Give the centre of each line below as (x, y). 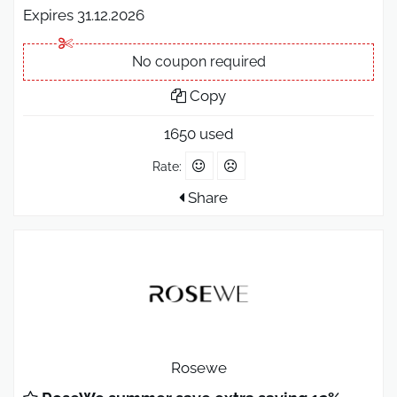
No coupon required (198, 62)
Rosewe (198, 368)
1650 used (198, 134)
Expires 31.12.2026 (84, 16)
